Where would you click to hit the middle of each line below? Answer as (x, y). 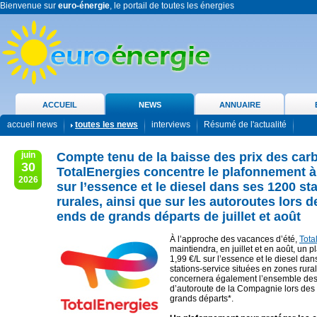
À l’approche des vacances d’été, (235, 239)
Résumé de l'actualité (245, 125)
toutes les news (106, 125)
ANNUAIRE (240, 105)
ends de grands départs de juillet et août (179, 217)
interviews (171, 125)
